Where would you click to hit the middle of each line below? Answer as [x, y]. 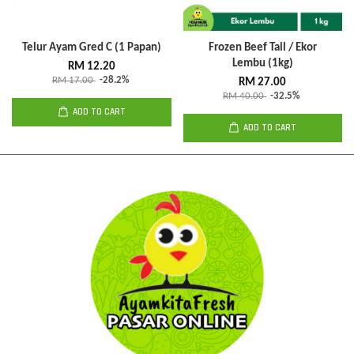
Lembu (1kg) [262, 64]
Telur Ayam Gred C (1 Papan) [91, 48]
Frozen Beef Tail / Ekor [262, 48]
